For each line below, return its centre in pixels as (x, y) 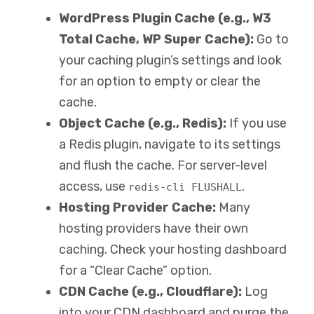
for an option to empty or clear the (160, 81)
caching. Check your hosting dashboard (173, 249)
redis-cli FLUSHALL (185, 187)
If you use (257, 123)
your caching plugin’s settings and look (170, 60)
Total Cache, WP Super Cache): (156, 39)
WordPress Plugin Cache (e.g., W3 (165, 18)
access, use (94, 186)
